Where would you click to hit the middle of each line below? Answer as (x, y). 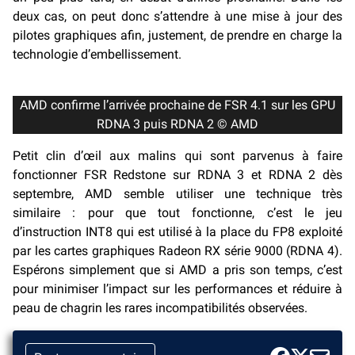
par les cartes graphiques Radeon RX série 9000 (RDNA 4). (177, 250)
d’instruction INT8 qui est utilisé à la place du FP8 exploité (177, 231)
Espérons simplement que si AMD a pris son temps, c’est (177, 269)
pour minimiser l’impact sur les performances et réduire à (177, 288)
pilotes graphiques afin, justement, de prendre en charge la (177, 35)
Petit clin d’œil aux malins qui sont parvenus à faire (177, 155)
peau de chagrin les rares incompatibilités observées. (160, 307)
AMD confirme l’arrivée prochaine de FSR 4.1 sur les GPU (177, 105)
